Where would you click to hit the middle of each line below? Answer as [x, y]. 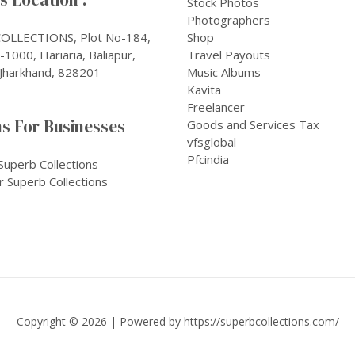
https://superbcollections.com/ [261, 321]
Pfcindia [208, 159]
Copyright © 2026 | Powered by [100, 321]
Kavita [204, 89]
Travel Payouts [229, 54]
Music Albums [224, 72]
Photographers [229, 19]
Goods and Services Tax [253, 124]
